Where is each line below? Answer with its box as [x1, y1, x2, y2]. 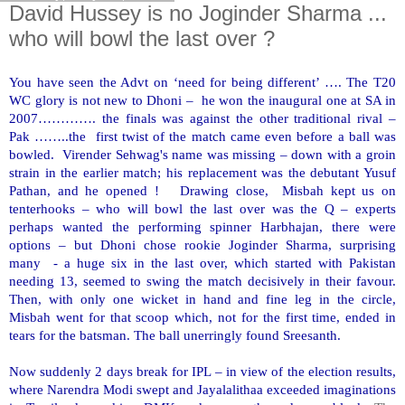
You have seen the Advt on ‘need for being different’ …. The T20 [9, 73, 396, 89]
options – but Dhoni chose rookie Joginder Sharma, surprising [9, 236, 396, 252]
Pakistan [349, 254, 396, 270]
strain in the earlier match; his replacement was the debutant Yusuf [9, 164, 396, 180]
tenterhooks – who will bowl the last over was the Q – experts [9, 200, 396, 216]
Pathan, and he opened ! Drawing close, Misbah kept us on [9, 182, 396, 198]
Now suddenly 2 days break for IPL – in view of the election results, [9, 363, 396, 379]
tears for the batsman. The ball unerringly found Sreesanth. [9, 326, 341, 343]
